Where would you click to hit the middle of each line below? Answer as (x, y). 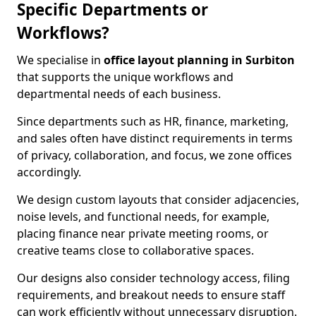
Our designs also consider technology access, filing (153, 278)
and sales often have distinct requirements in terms (155, 138)
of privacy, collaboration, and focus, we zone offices (154, 155)
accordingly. (49, 172)
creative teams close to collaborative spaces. (135, 250)
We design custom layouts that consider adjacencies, (158, 200)
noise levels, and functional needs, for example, (143, 217)
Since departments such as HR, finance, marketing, (153, 121)
